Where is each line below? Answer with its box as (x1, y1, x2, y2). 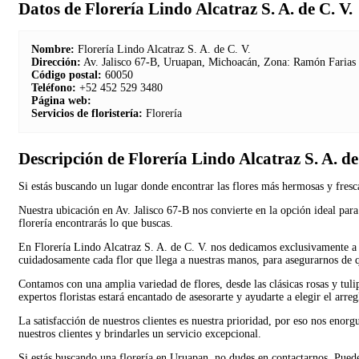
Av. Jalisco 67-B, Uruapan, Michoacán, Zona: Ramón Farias (81, 55, 356, 68)
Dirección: (31, 55, 81, 68)
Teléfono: (31, 81, 76, 94)
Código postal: (31, 68, 102, 81)
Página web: (31, 94, 91, 107)
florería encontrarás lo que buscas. (18, 216, 173, 229)
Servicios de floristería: (31, 107, 143, 119)
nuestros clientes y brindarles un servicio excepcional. (18, 327, 261, 340)
